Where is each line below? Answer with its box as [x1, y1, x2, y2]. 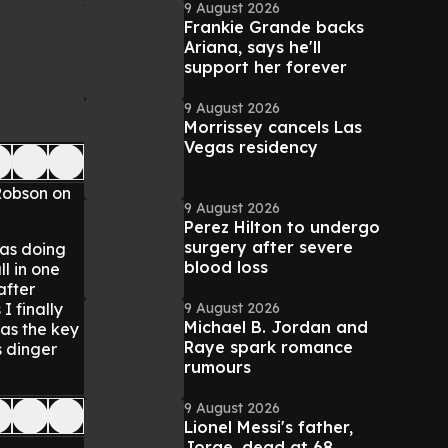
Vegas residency [184, 137, 318, 157]
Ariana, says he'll [184, 37, 321, 57]
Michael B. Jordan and [184, 317, 368, 337]
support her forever [184, 57, 347, 77]
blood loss [184, 257, 268, 277]
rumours [184, 357, 251, 377]
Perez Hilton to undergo [184, 217, 380, 237]
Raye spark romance [184, 337, 353, 357]
